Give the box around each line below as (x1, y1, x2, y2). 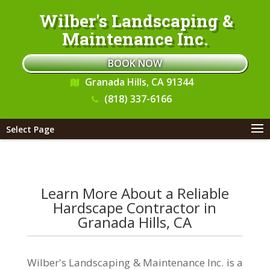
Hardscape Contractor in (53, 198, 217, 218)
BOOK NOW (107, 57, 162, 70)
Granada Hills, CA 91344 (84, 75, 193, 89)
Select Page (6, 124, 54, 135)
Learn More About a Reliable (40, 183, 229, 203)
